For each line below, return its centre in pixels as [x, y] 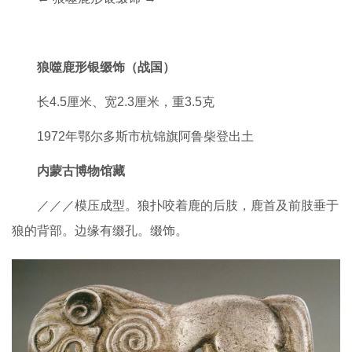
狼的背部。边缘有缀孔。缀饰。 [100, 231]
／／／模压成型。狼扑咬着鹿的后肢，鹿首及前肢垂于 [188, 206]
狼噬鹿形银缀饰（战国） [106, 68]
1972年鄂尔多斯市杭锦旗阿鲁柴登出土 [145, 137]
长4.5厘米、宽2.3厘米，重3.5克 [126, 102]
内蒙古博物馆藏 [81, 171]
